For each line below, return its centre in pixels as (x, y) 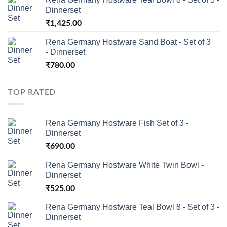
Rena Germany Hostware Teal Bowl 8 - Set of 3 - (133, 207)
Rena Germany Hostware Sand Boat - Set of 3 (128, 42)
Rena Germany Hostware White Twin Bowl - (125, 165)
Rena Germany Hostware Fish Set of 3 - (117, 123)
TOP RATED (32, 92)
